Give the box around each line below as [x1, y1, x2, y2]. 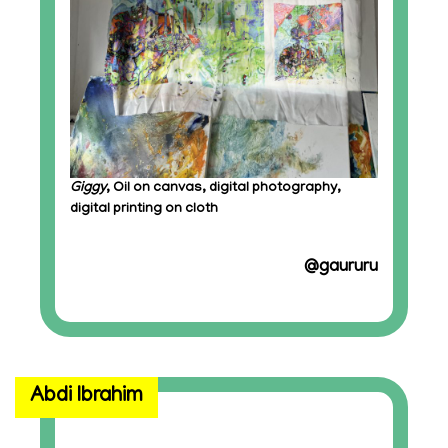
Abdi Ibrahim [30, 386, 143, 410]
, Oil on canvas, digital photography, [106, 180, 341, 196]
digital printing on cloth [70, 201, 218, 217]
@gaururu [304, 257, 378, 277]
